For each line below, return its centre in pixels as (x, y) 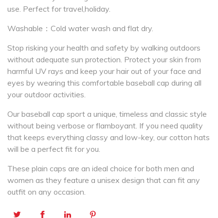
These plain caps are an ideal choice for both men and (101, 168)
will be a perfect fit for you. (54, 149)
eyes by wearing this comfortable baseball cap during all (104, 83)
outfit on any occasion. (46, 192)
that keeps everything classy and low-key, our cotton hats (109, 137)
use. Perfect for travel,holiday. (59, 9)
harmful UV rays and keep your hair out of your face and (104, 71)
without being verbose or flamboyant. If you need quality (105, 126)
